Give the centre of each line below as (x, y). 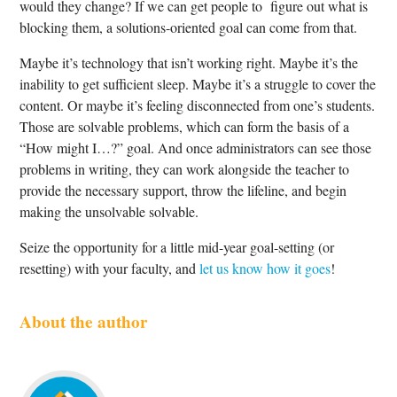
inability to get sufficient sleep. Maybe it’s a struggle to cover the (198, 83)
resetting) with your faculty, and (110, 268)
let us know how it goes (265, 268)
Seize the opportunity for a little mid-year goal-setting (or (177, 246)
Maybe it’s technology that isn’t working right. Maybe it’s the (189, 62)
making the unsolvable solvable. (109, 211)
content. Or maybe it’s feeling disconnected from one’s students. (198, 105)
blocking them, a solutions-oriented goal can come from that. (189, 27)
